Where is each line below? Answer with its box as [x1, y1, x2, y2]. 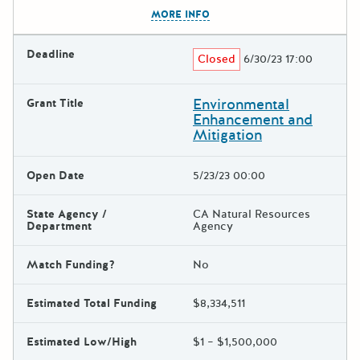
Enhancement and [193, 109, 313, 129]
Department [27, 218, 92, 234]
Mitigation [193, 125, 262, 145]
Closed [198, 51, 236, 67]
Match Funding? [27, 256, 115, 272]
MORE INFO [150, 7, 210, 21]
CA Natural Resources [193, 206, 310, 222]
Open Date [27, 167, 84, 183]
